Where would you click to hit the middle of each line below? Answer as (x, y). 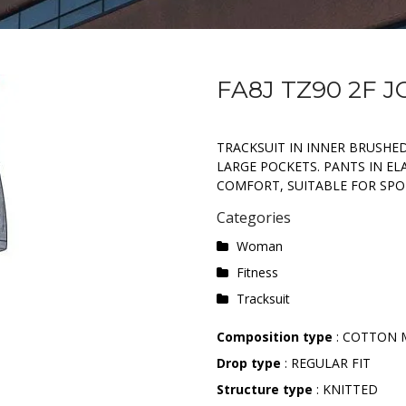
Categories (254, 217)
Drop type (249, 363)
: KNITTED (345, 389)
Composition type (276, 337)
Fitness (257, 272)
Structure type (265, 389)
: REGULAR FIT (326, 363)
